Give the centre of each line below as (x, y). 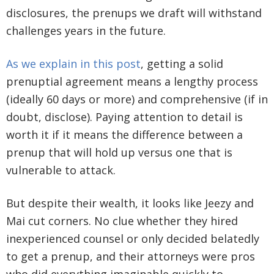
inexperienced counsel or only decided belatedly (133, 239)
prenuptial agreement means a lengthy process (132, 82)
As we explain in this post (73, 64)
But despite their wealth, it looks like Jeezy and (130, 203)
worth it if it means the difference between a (124, 135)
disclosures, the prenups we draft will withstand (134, 13)
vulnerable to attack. (61, 170)
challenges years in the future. (86, 31)
